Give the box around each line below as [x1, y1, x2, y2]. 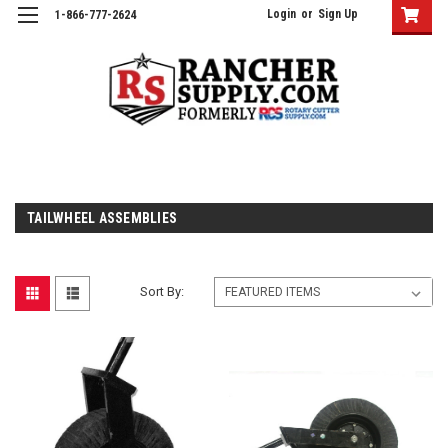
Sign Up [318, 7, 358, 21]
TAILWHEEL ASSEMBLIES [27, 209, 177, 226]
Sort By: [140, 283, 185, 299]
